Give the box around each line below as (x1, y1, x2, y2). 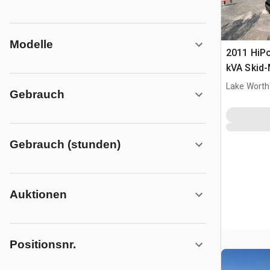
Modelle (10, 38, 53, 51)
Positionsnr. (10, 238, 76, 251)
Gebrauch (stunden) (10, 138, 121, 151)
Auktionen (10, 188, 67, 201)
